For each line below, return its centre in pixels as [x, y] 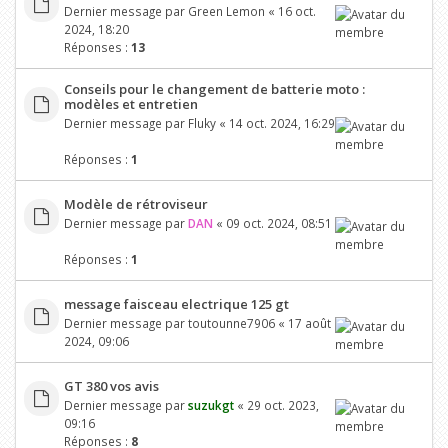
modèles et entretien [130, 103]
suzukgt [210, 404]
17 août [309, 322]
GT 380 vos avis [111, 385]
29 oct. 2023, [282, 404]
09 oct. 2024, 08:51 [278, 222]
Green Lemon [226, 10]
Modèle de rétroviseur [135, 203]
